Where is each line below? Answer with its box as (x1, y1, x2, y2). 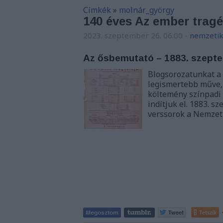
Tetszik (199, 209, 217, 216)
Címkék (83, 4, 111, 15)
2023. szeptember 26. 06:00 (83, 30, 183, 40)
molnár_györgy (119, 4, 174, 15)
